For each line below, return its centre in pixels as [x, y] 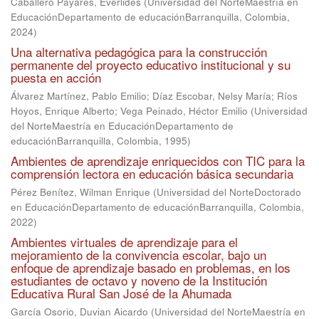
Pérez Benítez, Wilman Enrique [80, 192]
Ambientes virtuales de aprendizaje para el [124, 242]
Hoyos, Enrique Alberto [63, 111]
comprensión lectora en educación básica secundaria [152, 173]
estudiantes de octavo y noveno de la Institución [139, 280]
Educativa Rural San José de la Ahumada [121, 293]
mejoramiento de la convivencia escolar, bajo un [138, 255]
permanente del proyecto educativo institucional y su [151, 64]
